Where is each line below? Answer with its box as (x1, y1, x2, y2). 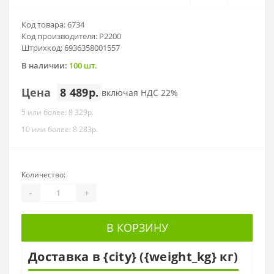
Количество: (21, 169, 65, 180)
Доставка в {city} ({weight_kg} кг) (28, 248, 239, 265)
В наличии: (21, 60, 69, 72)
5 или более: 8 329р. (21, 107, 94, 118)
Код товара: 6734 (21, 19, 84, 31)
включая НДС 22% (102, 86, 179, 98)
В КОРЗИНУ (106, 220, 168, 235)
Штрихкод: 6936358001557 (21, 42, 120, 54)
